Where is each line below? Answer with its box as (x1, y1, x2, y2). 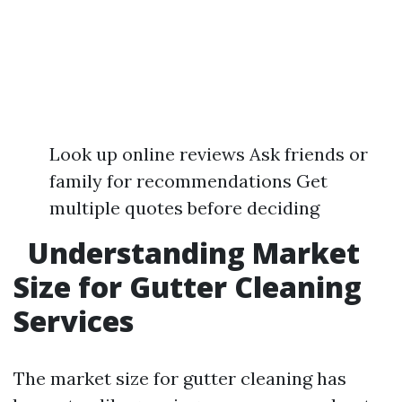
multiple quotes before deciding (49, 197, 319, 219)
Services (13, 301, 134, 340)
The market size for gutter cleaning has (13, 367, 346, 389)
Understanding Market (21, 233, 360, 272)
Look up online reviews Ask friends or (49, 143, 368, 165)
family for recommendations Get (49, 170, 328, 192)
